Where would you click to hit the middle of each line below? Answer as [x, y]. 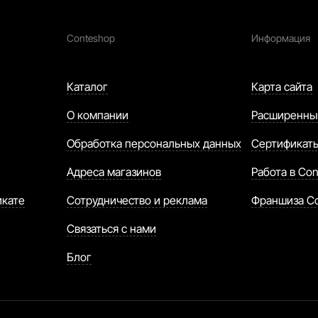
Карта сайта [282, 87]
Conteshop [91, 38]
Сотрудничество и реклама [137, 200]
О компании [97, 115]
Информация [281, 38]
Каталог [87, 87]
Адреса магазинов [114, 172]
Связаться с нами [111, 229]
